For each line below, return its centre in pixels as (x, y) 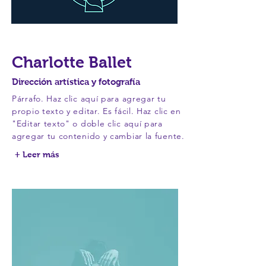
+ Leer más (37, 154)
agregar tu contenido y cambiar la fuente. (98, 136)
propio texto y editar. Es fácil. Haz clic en (96, 111)
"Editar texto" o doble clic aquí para (87, 123)
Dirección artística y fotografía (76, 82)
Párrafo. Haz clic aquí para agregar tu (89, 99)
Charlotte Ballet (72, 62)
